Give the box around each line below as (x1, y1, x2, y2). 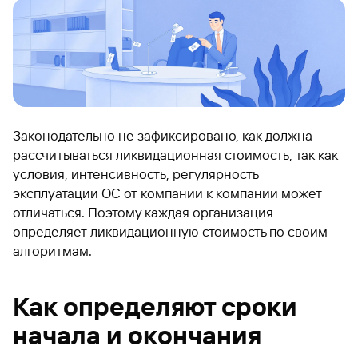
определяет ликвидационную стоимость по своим (13, 223, 328, 240)
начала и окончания (13, 320, 261, 351)
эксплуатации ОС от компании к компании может (13, 185, 322, 201)
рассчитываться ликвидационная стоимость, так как (13, 146, 338, 163)
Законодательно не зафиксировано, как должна (13, 127, 312, 144)
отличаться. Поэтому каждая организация (13, 204, 273, 221)
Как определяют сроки (13, 291, 297, 322)
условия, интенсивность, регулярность (13, 165, 258, 182)
